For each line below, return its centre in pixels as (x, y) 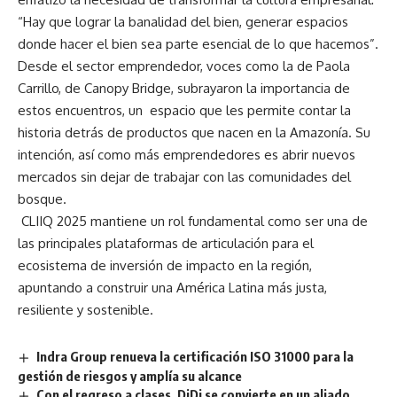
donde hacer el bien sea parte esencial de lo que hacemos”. (198, 44)
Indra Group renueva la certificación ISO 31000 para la (195, 357)
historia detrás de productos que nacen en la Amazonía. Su (194, 133)
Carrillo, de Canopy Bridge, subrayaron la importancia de (184, 89)
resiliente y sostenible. (86, 310)
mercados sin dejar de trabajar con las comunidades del (184, 177)
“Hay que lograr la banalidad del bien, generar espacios (183, 22)
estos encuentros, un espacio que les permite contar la (184, 111)
